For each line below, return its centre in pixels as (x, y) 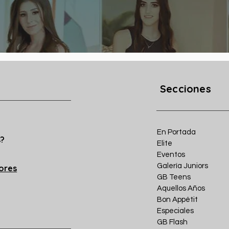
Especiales (175, 211)
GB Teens (174, 177)
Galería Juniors (182, 166)
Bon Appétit (177, 200)
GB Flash (172, 222)
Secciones (186, 89)
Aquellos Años (181, 188)
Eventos (171, 155)
